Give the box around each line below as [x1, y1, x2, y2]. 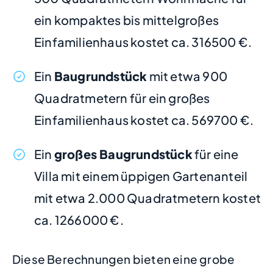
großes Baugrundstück [54, 146, 193, 161]
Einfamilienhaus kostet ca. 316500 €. [34, 34, 252, 49]
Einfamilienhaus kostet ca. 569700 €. [34, 112, 254, 127]
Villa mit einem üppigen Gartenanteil [34, 168, 248, 183]
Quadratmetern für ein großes [34, 90, 210, 105]
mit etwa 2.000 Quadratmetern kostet [34, 190, 261, 205]
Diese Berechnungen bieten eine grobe [12, 252, 235, 266]
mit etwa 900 [147, 68, 228, 83]
